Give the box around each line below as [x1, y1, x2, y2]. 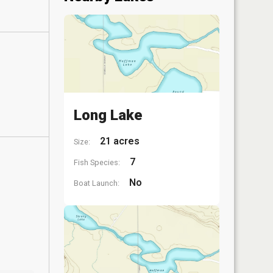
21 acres [97, 135, 140, 147]
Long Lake [74, 106, 142, 124]
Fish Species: [74, 157, 120, 167]
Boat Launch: [74, 178, 119, 188]
